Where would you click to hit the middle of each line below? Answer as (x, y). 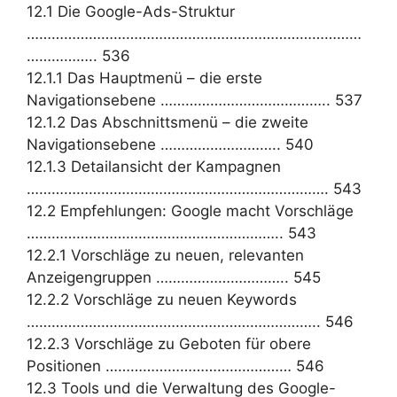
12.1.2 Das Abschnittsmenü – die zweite (167, 122)
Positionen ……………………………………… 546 (175, 366)
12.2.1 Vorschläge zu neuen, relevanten (165, 255)
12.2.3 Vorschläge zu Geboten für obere (169, 344)
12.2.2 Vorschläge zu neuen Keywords (162, 300)
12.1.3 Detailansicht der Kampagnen (154, 167)
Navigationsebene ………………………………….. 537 (195, 100)
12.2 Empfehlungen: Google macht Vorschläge (190, 211)
